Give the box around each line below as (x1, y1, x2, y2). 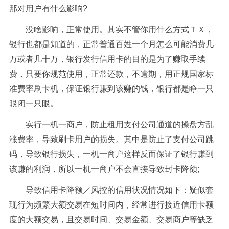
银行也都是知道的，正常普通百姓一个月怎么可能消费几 (9, 40, 214, 49)
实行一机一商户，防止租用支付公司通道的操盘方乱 (25, 120, 214, 129)
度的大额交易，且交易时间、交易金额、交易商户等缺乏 (9, 215, 214, 224)
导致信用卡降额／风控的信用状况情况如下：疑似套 (25, 186, 214, 194)
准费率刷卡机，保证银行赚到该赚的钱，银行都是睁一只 (9, 84, 214, 93)
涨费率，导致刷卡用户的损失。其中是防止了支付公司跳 (9, 135, 214, 144)
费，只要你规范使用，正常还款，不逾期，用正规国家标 (9, 70, 214, 78)
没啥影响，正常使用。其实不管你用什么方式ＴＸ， (25, 25, 214, 34)
